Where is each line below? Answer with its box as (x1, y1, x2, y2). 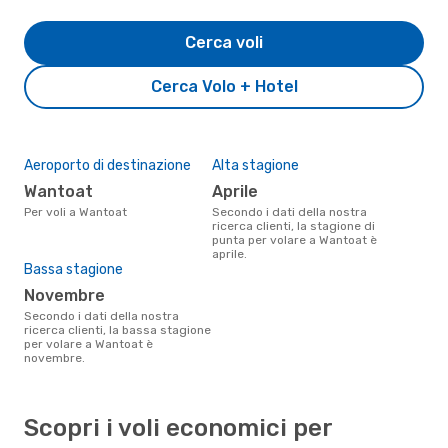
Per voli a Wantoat (31, 204, 127, 219)
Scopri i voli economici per (24, 413, 332, 442)
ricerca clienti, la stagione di (212, 218, 375, 233)
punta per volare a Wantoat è (212, 232, 377, 247)
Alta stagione (212, 156, 299, 174)
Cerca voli (185, 32, 263, 52)
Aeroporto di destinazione (24, 156, 191, 174)
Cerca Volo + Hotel (150, 76, 298, 96)
